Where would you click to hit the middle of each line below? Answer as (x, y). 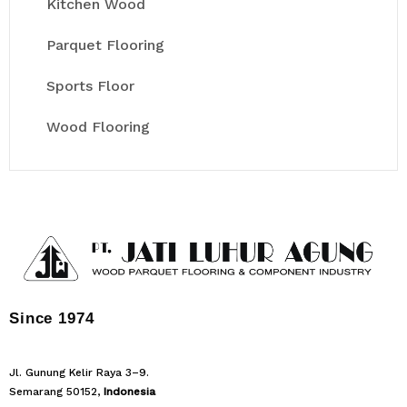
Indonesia (129, 391)
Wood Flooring (98, 126)
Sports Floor (90, 85)
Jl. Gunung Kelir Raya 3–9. (79, 372)
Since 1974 (52, 318)
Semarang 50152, (56, 391)
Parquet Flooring (105, 45)
